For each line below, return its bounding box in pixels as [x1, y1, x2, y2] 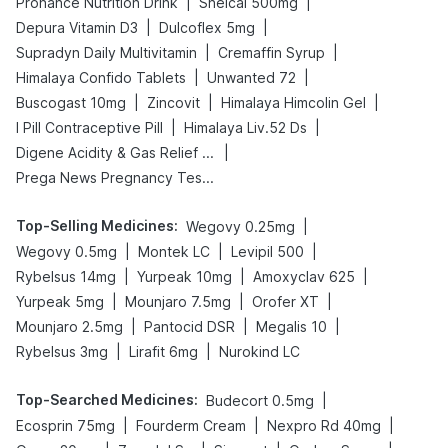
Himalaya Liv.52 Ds [184, 119, 307, 136]
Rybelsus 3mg [16, 343, 108, 360]
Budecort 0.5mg [206, 392, 314, 409]
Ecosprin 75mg [16, 417, 115, 434]
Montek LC [138, 243, 210, 260]
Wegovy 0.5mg [16, 243, 117, 260]
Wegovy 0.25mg [186, 218, 295, 235]
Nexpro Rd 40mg [267, 417, 381, 434]
